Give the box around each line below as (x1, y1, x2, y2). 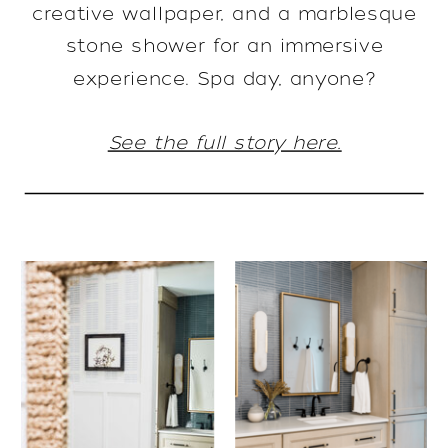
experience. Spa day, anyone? (73, 68, 377, 90)
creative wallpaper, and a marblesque (32, 3, 417, 25)
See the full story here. (107, 132, 342, 154)
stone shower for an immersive (65, 35, 384, 57)
